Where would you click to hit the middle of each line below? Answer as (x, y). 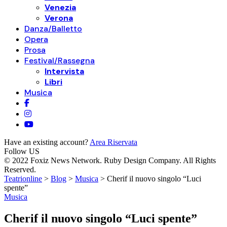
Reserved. (20, 169)
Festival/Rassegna (60, 61)
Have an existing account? (47, 142)
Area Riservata (113, 142)
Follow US (22, 151)
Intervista (64, 71)
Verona (59, 18)
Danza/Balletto (53, 29)
